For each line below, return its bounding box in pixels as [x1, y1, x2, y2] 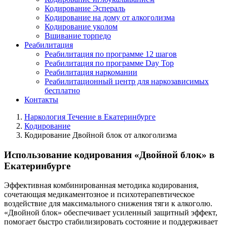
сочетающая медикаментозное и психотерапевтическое [4, 190, 195, 199]
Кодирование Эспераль [45, 4, 125, 13]
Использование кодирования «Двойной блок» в [4, 149, 214, 160]
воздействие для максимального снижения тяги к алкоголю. [4, 199, 212, 208]
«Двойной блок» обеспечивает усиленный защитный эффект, [4, 208, 217, 217]
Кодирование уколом [45, 22, 118, 31]
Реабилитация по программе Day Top [45, 59, 174, 67]
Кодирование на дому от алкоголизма [45, 13, 175, 22]
